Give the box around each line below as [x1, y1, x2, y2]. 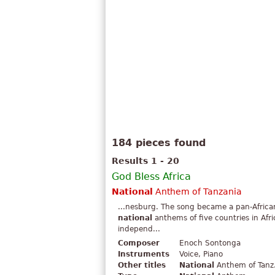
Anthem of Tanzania [153, 187, 242, 197]
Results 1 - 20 [112, 156, 179, 166]
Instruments [118, 250, 169, 259]
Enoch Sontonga [179, 239, 241, 248]
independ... [118, 225, 160, 234]
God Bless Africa [112, 171, 191, 183]
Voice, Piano [179, 250, 223, 259]
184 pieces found [112, 137, 206, 149]
